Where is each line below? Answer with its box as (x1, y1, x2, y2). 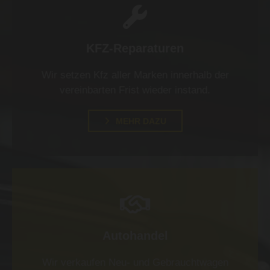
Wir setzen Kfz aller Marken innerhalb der (41, 69, 229, 81)
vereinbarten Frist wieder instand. (60, 84, 210, 96)
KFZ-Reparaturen (86, 42, 184, 55)
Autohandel (102, 229, 168, 243)
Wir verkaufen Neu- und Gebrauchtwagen (42, 257, 228, 269)
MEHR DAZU (115, 116, 166, 127)
